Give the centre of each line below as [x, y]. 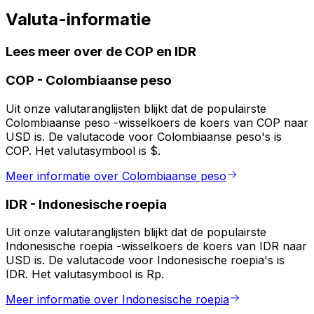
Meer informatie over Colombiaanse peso [116, 176]
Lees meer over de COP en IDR [101, 51]
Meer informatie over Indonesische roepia [117, 300]
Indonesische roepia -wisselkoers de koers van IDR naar [156, 246]
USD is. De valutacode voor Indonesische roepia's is [145, 260]
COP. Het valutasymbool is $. [83, 151]
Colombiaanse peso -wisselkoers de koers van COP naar [157, 123]
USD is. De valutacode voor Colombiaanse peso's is [144, 137]
